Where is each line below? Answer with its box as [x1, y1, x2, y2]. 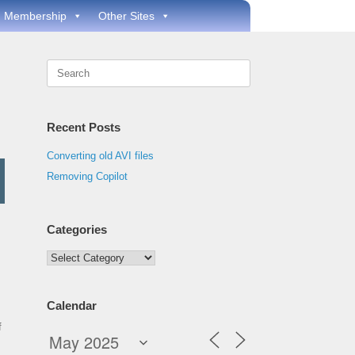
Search [46, 60, 79, 72]
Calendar [47, 299, 97, 312]
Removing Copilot [47, 170, 128, 182]
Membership [4, 10, 67, 22]
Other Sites [98, 10, 155, 22]
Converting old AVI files [47, 150, 155, 162]
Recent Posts [47, 120, 121, 134]
